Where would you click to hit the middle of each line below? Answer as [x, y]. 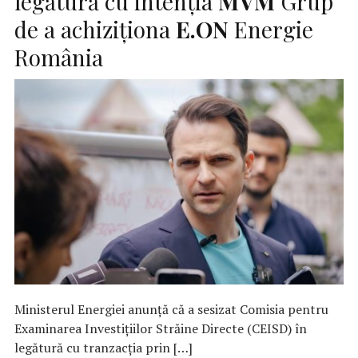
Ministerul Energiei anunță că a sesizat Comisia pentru [171, 309]
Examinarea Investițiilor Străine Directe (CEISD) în [161, 328]
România [59, 57]
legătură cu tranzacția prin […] [103, 347]
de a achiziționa [95, 29]
